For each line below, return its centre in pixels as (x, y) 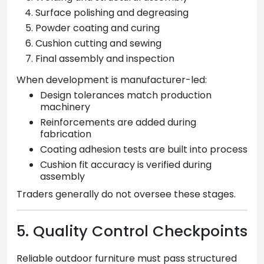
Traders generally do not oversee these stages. (126, 194)
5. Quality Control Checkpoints (132, 232)
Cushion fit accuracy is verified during (126, 165)
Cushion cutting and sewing (98, 44)
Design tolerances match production (126, 95)
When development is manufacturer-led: (112, 80)
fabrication (66, 134)
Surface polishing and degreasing (112, 13)
